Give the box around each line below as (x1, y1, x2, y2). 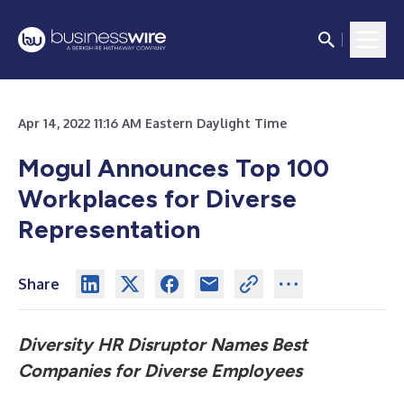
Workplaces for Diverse (18, 183, 297, 214)
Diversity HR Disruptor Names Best (18, 334, 308, 355)
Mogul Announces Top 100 (18, 152, 329, 183)
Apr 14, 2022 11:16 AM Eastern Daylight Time (18, 115, 287, 131)
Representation (18, 214, 200, 244)
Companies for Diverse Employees (18, 360, 302, 381)
